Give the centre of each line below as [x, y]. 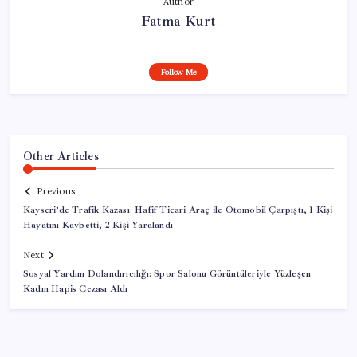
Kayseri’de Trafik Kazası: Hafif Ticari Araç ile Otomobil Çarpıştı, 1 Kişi [178, 210]
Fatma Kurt [178, 20]
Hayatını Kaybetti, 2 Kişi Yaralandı [98, 226]
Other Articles [61, 156]
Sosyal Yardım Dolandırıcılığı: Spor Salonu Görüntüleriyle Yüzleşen [167, 274]
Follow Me [178, 72]
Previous [56, 192]
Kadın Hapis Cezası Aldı [76, 289]
